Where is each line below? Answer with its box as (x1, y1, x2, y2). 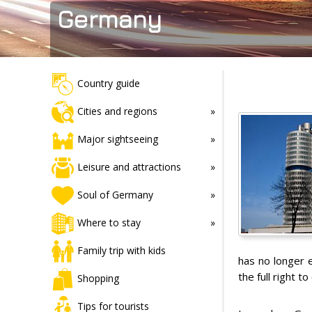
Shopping (77, 271, 119, 285)
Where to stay (77, 215, 141, 229)
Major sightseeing (77, 132, 158, 146)
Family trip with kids (77, 243, 166, 257)
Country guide (77, 76, 140, 90)
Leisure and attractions (77, 159, 181, 173)
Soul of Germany (77, 187, 153, 201)
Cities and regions (77, 104, 157, 118)
